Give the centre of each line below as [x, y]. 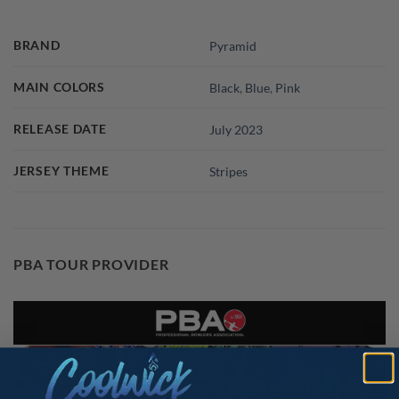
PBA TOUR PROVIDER [91, 265]
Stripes [229, 171]
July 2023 [236, 129]
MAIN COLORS [59, 87]
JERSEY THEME [61, 171]
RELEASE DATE [60, 129]
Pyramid [233, 45]
